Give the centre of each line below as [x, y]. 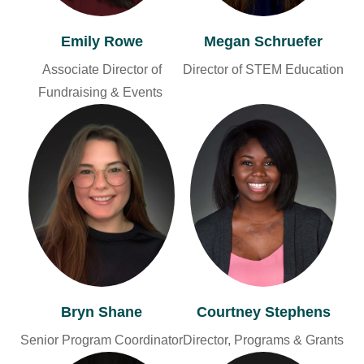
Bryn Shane [102, 312]
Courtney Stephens [263, 312]
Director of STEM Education [263, 70]
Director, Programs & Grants [263, 340]
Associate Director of [102, 70]
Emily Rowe [102, 42]
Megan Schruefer [263, 42]
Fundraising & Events [102, 93]
